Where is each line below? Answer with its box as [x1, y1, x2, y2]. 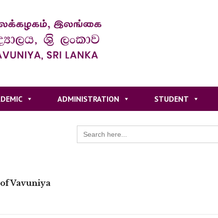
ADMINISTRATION [57, 93, 119, 104]
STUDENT [154, 93, 189, 104]
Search [76, 124, 98, 134]
